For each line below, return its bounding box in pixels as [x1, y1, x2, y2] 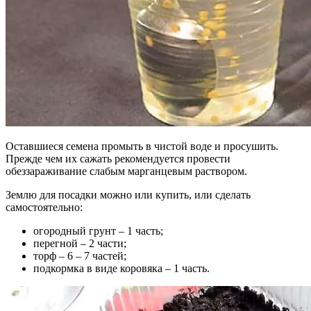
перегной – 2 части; [33, 237, 126, 249]
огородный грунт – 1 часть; [33, 224, 163, 237]
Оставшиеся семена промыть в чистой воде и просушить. [6, 140, 278, 152]
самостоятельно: [6, 201, 83, 213]
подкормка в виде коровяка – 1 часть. [33, 262, 210, 274]
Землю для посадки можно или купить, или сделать [6, 188, 251, 201]
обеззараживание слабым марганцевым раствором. [6, 165, 247, 177]
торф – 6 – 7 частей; [33, 249, 126, 262]
